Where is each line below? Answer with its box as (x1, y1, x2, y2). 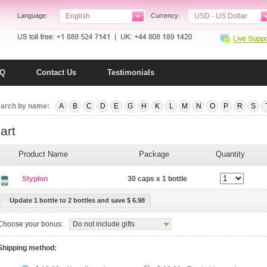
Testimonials (107, 68, 154, 77)
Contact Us (36, 68, 76, 77)
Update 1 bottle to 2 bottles (10, 197, 97, 204)
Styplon (22, 175, 48, 183)
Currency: (151, 12, 180, 19)
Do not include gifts (73, 220, 135, 228)
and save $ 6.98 (97, 197, 145, 204)
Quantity (215, 150, 245, 159)
